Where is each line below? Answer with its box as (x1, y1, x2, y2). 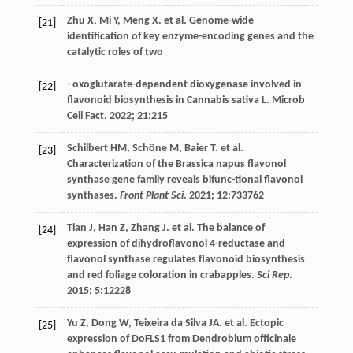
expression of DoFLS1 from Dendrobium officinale (66, 333, 296, 346)
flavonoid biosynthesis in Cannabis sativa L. (66, 95, 272, 107)
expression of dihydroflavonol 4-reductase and (66, 238, 285, 251)
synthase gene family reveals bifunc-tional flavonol (66, 174, 303, 187)
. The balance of (191, 222, 265, 235)
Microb (271, 95, 305, 107)
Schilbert (66, 143, 108, 155)
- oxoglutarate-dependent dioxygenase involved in (66, 79, 302, 91)
